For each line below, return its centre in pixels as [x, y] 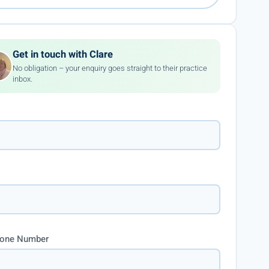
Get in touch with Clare [63, 54]
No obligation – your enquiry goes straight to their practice [110, 68]
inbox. [23, 79]
